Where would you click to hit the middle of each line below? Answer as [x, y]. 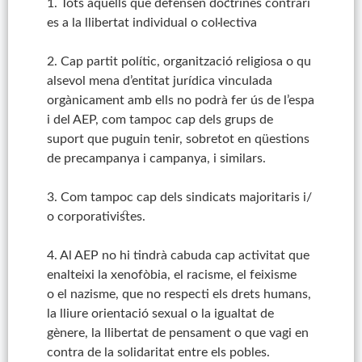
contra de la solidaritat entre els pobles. [158, 352]
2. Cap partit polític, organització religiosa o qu [179, 61]
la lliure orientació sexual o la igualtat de [160, 314]
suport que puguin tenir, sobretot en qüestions [179, 139]
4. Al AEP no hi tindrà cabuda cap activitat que [179, 255]
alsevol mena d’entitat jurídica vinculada [159, 81]
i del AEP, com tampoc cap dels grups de [160, 120]
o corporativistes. [96, 217]
